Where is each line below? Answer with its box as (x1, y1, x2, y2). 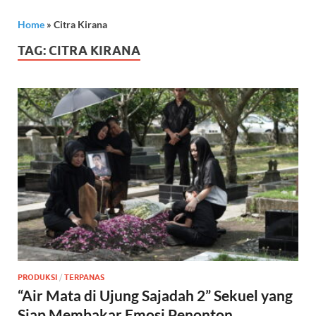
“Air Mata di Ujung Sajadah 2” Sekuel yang (18, 286, 293, 305)
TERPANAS (64, 272, 104, 283)
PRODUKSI (18, 272, 57, 283)
